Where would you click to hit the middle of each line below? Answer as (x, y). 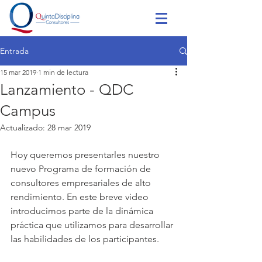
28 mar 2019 (69, 127)
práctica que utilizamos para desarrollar (93, 225)
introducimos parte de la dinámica (83, 211)
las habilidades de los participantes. (85, 239)
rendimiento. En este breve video (81, 197)
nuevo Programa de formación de (82, 169)
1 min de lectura (63, 72)
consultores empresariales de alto (82, 183)
